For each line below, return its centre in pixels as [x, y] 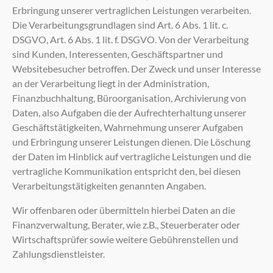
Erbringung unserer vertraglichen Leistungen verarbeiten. [132, 10]
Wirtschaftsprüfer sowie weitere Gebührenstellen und [125, 239]
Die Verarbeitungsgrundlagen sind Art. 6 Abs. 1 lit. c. [120, 24]
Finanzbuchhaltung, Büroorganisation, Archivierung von [129, 97]
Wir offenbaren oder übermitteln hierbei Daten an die [124, 210]
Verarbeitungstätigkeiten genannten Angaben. [109, 185]
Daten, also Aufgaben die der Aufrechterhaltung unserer [129, 112]
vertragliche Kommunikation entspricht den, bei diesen [126, 171]
